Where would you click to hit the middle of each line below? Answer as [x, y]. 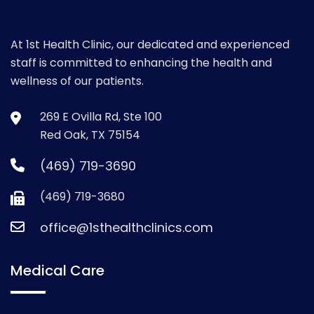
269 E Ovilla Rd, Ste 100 [101, 117]
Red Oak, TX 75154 [90, 135]
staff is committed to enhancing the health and [141, 63]
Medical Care [57, 271]
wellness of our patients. [77, 81]
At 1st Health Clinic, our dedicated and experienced [150, 45]
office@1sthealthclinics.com [127, 228]
